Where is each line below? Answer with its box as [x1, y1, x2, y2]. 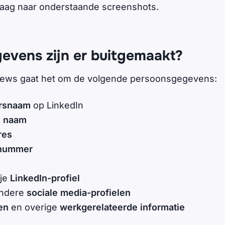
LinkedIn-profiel [10, 173, 80, 184]
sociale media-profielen [27, 187, 131, 198]
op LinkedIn [33, 100, 83, 111]
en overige [11, 202, 60, 213]
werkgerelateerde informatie [60, 202, 185, 213]
